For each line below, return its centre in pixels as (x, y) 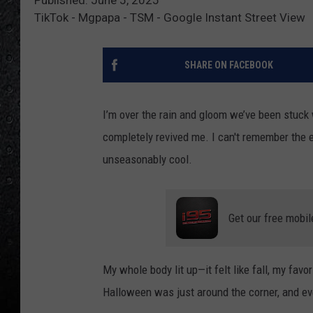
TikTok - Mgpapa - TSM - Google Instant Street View (170, 17)
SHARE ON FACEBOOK (228, 65)
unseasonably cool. (147, 159)
